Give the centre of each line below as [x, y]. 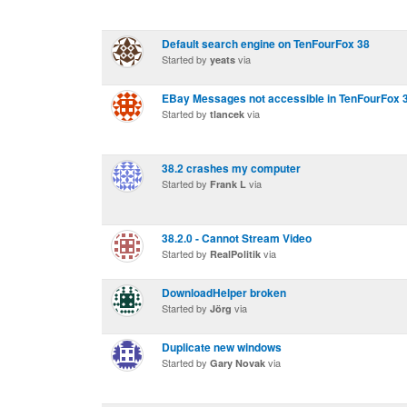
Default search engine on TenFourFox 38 [266, 44]
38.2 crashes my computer [231, 168]
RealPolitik [235, 254]
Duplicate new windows [222, 347]
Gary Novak [238, 363]
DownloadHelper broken [224, 293]
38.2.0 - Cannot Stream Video [237, 238]
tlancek [227, 114]
